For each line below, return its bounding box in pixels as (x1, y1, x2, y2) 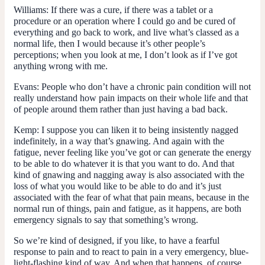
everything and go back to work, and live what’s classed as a (14, 27, 239, 37)
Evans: (14, 81, 39, 92)
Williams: (14, 4, 49, 15)
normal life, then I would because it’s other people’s (14, 38, 205, 49)
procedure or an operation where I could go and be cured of (14, 15, 235, 26)
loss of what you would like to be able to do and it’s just (14, 180, 221, 191)
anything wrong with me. (14, 60, 108, 71)
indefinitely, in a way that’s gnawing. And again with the (14, 135, 224, 146)
